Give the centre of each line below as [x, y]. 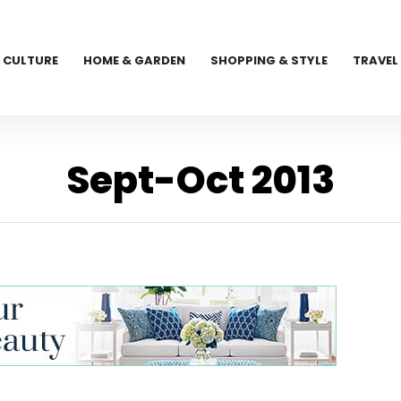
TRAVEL [376, 60]
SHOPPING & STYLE [269, 60]
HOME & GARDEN [135, 60]
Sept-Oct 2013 [200, 180]
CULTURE [31, 60]
